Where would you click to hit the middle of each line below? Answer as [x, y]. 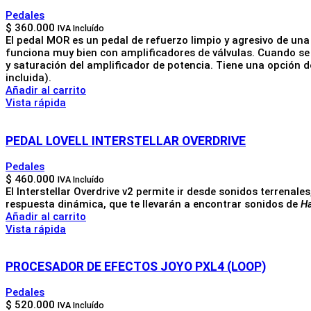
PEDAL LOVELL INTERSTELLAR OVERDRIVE [126, 141]
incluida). [28, 78]
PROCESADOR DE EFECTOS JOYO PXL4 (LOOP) [136, 267]
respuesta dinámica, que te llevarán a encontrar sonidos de [153, 204]
